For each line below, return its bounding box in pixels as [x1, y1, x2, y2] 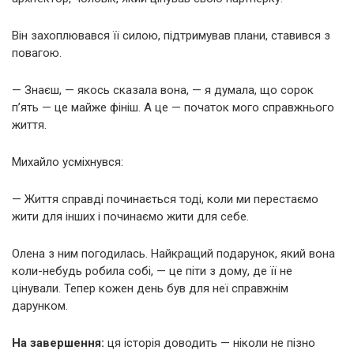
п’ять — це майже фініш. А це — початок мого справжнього [12, 100, 334, 115]
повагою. [12, 46, 62, 61]
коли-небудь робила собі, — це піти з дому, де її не [12, 264, 292, 279]
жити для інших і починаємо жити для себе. [12, 209, 249, 224]
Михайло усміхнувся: [12, 155, 123, 170]
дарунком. [12, 299, 68, 314]
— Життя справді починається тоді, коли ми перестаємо [12, 192, 318, 207]
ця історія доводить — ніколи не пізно [104, 336, 315, 351]
